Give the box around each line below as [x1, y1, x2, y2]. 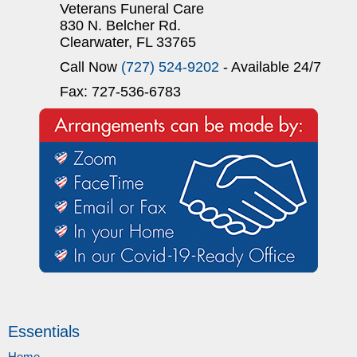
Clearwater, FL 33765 [60, 34, 196, 51]
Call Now [60, 59, 121, 76]
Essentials [8, 323, 80, 341]
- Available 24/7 [219, 59, 321, 76]
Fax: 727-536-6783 [60, 84, 181, 100]
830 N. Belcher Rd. [60, 18, 181, 34]
